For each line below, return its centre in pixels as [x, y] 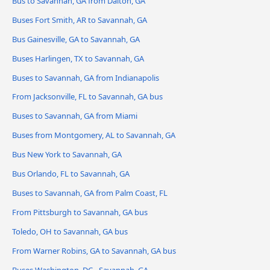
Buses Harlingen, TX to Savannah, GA [78, 58]
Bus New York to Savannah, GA [67, 155]
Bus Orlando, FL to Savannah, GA [71, 174]
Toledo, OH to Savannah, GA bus [70, 232]
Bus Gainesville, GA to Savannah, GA [76, 39]
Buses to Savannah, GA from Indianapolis [86, 77]
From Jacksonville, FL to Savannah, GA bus [87, 97]
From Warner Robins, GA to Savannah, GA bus [94, 251]
